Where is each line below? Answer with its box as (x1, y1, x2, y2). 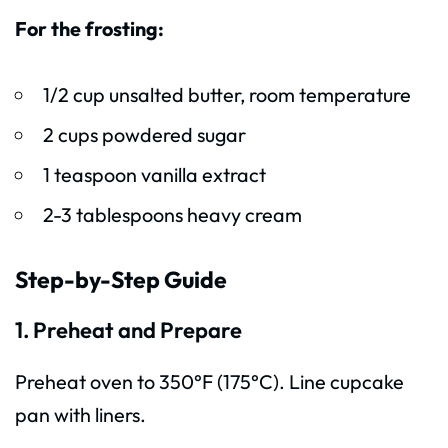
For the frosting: (15, 16, 164, 42)
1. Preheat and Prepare (15, 315, 242, 344)
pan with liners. (15, 401, 146, 427)
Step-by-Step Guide (15, 265, 227, 295)
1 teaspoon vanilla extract (42, 162, 266, 188)
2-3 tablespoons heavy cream (42, 202, 302, 228)
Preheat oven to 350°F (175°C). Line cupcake (15, 368, 404, 394)
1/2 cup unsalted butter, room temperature (42, 82, 411, 108)
